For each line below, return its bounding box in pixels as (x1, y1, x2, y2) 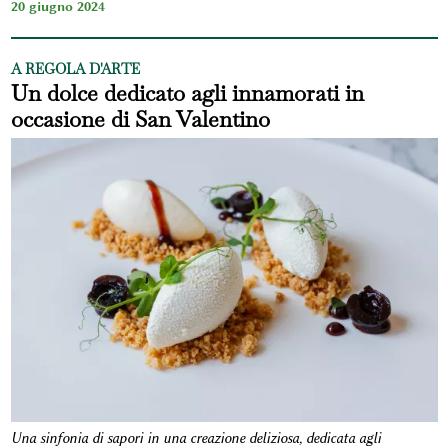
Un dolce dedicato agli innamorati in (10, 79, 364, 108)
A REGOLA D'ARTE (10, 60, 140, 79)
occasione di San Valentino (10, 105, 270, 134)
